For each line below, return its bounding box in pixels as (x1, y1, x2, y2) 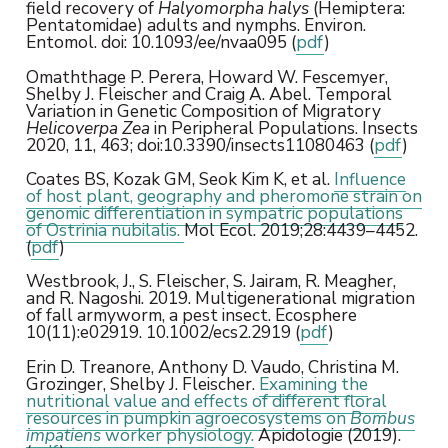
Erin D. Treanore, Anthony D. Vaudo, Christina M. (25, 354, 399, 379)
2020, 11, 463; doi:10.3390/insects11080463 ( (25, 132, 374, 157)
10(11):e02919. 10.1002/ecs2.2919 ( (25, 320, 300, 345)
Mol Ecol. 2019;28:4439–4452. (183, 217, 418, 242)
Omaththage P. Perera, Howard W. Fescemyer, (25, 64, 388, 89)
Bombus (349, 405, 415, 430)
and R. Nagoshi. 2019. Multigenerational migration (25, 286, 415, 311)
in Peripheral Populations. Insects (149, 115, 418, 140)
